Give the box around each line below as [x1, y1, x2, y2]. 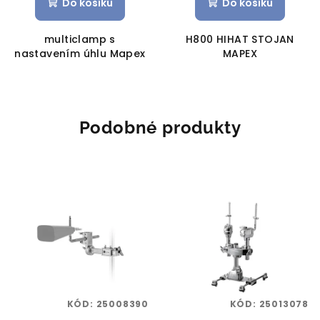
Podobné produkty [79, 117, 241, 139]
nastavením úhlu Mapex [14, 46, 146, 61]
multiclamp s [44, 32, 116, 47]
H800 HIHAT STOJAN [186, 32, 294, 47]
